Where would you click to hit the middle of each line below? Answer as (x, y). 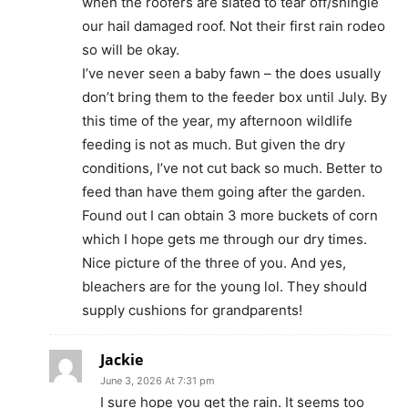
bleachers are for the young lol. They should (224, 287)
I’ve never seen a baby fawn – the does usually (231, 74)
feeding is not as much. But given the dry (214, 145)
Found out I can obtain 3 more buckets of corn (230, 216)
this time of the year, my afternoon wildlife (217, 121)
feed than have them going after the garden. (224, 192)
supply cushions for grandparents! (192, 311)
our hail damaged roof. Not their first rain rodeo (234, 26)
